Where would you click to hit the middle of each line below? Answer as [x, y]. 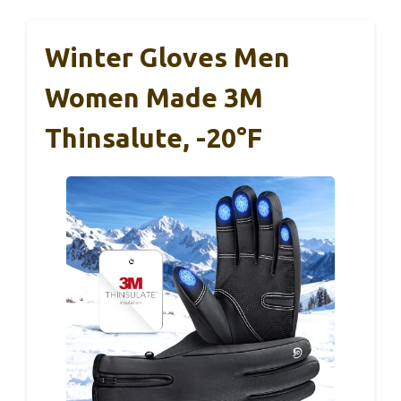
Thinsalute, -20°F [154, 137]
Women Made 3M [154, 97]
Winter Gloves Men [167, 57]
